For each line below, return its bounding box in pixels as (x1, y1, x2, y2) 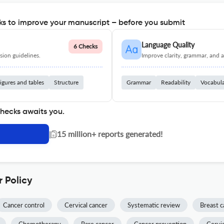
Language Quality (141, 40, 194, 49)
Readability (161, 78, 190, 86)
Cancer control (3, 201, 44, 209)
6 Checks (73, 42, 97, 50)
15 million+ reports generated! (57, 129, 162, 138)
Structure (54, 78, 78, 86)
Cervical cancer (64, 201, 107, 209)
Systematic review (127, 201, 180, 209)
